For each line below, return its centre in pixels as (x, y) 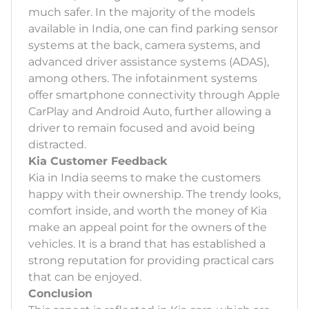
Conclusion (60, 294)
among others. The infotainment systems (143, 79)
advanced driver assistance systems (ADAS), (149, 62)
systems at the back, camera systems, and (144, 46)
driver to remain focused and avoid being (142, 128)
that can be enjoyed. (85, 277)
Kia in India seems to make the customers (144, 178)
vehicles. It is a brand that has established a (147, 244)
